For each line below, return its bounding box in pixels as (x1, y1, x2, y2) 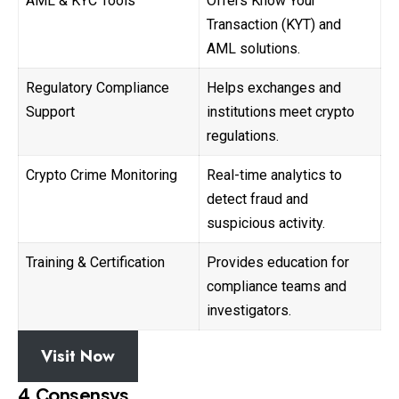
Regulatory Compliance (26, 79, 169, 97)
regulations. (207, 127, 279, 145)
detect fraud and (207, 191, 308, 208)
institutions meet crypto (207, 103, 354, 121)
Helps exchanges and (207, 79, 341, 97)
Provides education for (207, 254, 349, 272)
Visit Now (40, 345, 115, 369)
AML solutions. (207, 40, 300, 58)
